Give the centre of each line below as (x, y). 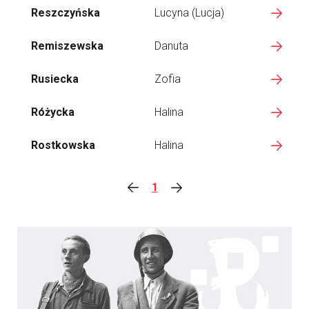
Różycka (53, 112)
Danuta (171, 46)
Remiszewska (67, 46)
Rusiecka (55, 79)
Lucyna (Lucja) (189, 13)
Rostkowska (63, 145)
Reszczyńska (66, 13)
